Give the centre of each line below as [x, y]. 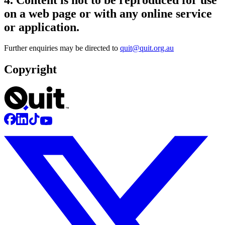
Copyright [30, 70]
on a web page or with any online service [108, 13]
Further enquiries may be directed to [62, 48]
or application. [42, 27]
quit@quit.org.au [147, 48]
